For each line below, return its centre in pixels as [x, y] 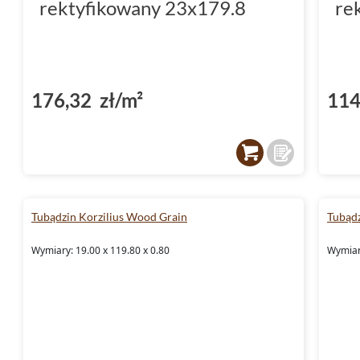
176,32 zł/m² [87, 100]
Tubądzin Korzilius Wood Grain [109, 216]
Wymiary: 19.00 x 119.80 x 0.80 [100, 250]
